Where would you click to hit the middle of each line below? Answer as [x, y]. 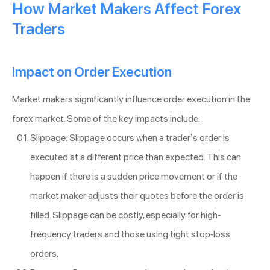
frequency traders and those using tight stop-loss [130, 234]
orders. [44, 253]
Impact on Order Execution [92, 71]
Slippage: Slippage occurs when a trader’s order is [130, 137]
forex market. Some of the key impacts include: [106, 118]
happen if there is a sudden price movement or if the [134, 176]
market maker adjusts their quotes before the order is [137, 195]
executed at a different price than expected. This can [136, 157]
